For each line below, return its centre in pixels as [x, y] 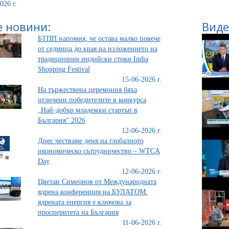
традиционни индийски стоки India [93, 59]
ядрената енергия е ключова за [84, 202]
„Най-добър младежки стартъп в [87, 110]
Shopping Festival [64, 69]
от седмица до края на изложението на [97, 49]
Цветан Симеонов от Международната [97, 182]
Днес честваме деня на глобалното [90, 141]
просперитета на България [78, 212]
